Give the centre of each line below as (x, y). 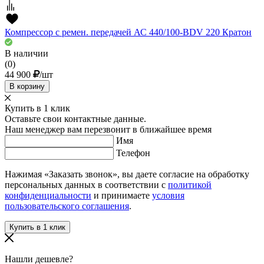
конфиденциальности (48, 196)
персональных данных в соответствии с (86, 185)
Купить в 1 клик (37, 108)
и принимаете (122, 196)
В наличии (27, 54)
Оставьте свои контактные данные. (75, 119)
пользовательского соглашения (67, 206)
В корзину (27, 87)
